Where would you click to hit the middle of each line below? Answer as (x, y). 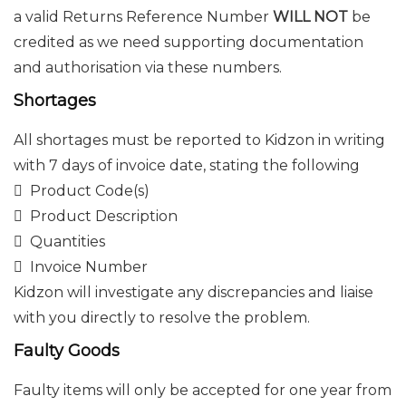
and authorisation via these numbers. (148, 68)
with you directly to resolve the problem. (162, 318)
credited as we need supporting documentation (188, 42)
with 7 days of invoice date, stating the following (187, 165)
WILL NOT (309, 17)
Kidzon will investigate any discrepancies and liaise (193, 292)
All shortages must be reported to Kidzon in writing (199, 140)
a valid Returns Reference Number (141, 17)
